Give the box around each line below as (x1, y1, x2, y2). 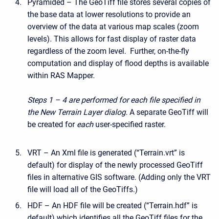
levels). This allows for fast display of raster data (27, 34, 196, 44)
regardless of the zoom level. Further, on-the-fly (27, 46, 189, 56)
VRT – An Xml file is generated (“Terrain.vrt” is (27, 148, 185, 157)
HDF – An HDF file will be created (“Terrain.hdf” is (27, 200, 197, 210)
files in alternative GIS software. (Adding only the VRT (27, 172, 211, 182)
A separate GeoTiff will (128, 107, 208, 117)
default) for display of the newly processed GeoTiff (27, 160, 203, 170)
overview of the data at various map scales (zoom (27, 22, 199, 31)
